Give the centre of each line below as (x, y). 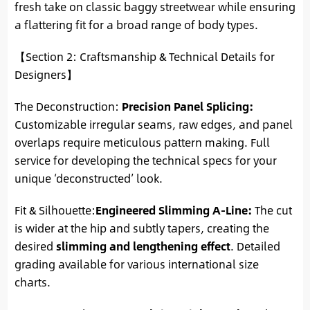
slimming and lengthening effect (143, 246)
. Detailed (255, 246)
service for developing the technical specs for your (145, 160)
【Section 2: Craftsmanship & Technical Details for (144, 56)
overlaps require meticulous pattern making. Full (142, 142)
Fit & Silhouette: (55, 210)
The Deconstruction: (68, 106)
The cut (272, 210)
